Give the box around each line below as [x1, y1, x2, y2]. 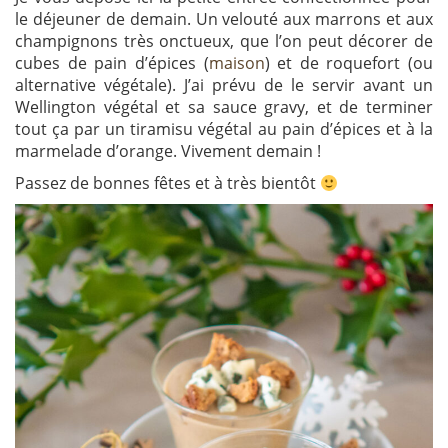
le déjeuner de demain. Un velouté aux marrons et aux [15, 8, 433, 31]
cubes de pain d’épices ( [15, 52, 209, 75]
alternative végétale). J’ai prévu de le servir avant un [15, 74, 433, 97]
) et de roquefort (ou [264, 52, 433, 75]
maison [208, 52, 265, 75]
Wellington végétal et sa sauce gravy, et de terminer [15, 96, 433, 119]
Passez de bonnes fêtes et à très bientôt [15, 172, 320, 195]
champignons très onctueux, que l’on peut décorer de [15, 30, 433, 53]
